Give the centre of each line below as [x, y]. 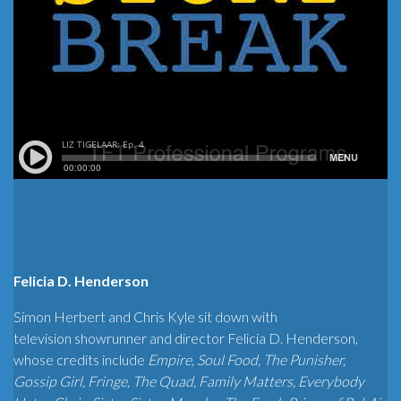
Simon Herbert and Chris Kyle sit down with [145, 317]
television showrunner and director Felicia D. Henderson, [186, 338]
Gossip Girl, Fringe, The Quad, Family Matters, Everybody [189, 381]
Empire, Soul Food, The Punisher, [247, 360]
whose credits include [81, 360]
